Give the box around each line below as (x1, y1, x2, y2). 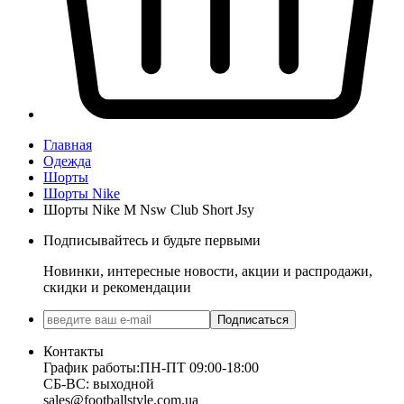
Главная (43, 136, 92, 152)
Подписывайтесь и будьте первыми (43, 232, 261, 248)
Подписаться (217, 312, 289, 326)
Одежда (43, 152, 91, 169)
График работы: (43, 359, 140, 375)
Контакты (43, 343, 104, 359)
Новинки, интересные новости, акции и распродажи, (43, 262, 372, 279)
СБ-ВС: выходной (43, 375, 154, 391)
